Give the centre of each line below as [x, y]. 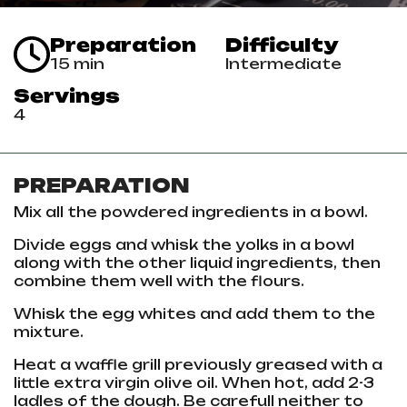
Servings [67, 96]
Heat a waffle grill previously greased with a [198, 365]
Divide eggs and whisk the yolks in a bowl [184, 245]
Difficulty [282, 45]
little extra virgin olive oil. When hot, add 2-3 [194, 383]
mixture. [50, 333]
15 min [77, 64]
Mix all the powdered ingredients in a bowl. [191, 213]
